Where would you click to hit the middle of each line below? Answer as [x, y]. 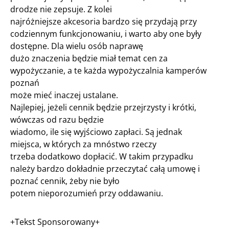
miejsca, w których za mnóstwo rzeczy [83, 144]
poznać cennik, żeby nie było [65, 181]
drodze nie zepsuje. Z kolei [61, 9]
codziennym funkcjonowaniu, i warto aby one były [106, 34]
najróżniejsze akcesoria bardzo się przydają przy [104, 21]
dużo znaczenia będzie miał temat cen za [89, 58]
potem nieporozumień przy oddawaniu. [87, 193]
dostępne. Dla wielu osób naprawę [77, 46]
